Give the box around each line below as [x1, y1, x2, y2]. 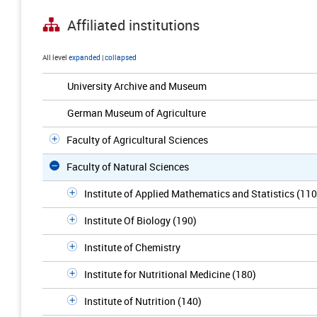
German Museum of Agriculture [67, 106, 206, 120]
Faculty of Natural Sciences [67, 160, 189, 173]
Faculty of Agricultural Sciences [67, 133, 208, 146]
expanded [69, 52, 100, 62]
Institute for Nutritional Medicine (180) [84, 267, 256, 281]
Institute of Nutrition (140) [84, 294, 202, 308]
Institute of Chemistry [84, 241, 180, 254]
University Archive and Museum [67, 79, 207, 93]
